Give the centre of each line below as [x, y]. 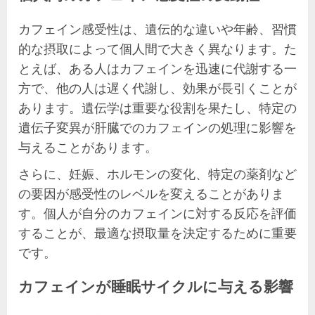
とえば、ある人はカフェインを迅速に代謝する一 [157, 68]
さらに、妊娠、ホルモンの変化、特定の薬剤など [157, 173]
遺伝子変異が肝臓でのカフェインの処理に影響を [157, 127]
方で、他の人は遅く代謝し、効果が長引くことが [157, 88]
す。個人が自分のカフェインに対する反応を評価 [157, 213]
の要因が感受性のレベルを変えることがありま [151, 193]
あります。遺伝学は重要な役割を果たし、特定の [157, 107]
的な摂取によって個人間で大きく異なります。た [157, 48]
